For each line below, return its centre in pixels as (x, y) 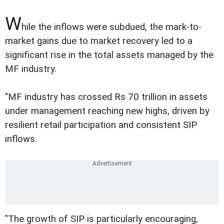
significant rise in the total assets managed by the (109, 55)
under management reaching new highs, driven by (107, 111)
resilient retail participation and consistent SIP (101, 125)
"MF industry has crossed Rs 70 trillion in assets (106, 97)
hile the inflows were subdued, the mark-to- (111, 27)
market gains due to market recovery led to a (99, 41)
